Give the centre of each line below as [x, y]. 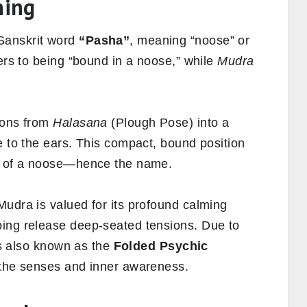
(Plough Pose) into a [168, 122]
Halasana [80, 122]
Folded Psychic [161, 246]
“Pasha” [105, 40]
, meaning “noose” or [190, 40]
